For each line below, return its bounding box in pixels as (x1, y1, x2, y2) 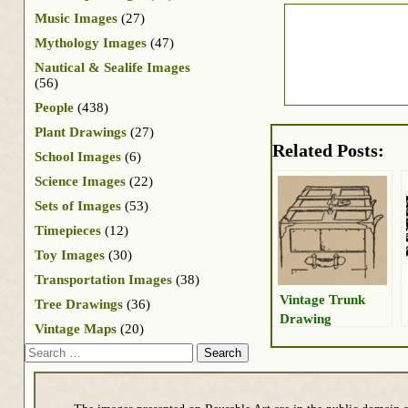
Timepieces (35, 222, 101, 238)
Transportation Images (35, 271, 172, 287)
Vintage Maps (35, 321, 117, 336)
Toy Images (35, 247, 105, 262)
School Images (35, 148, 121, 164)
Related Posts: (272, 140, 384, 161)
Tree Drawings (35, 296, 123, 311)
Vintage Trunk (280, 291, 365, 308)
